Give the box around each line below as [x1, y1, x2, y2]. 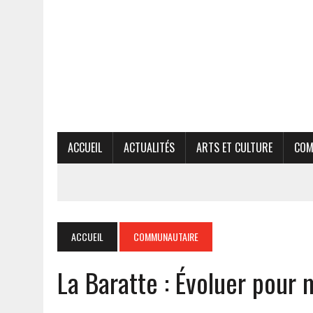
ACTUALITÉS [124, 138, 175, 156]
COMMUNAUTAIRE [133, 228, 198, 244]
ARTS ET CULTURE [196, 138, 272, 156]
